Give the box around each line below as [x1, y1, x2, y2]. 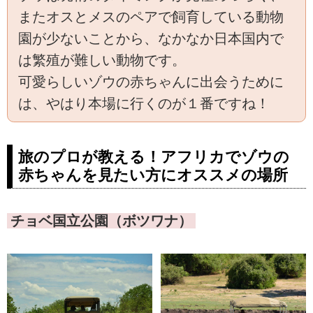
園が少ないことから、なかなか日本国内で [17, 30, 284, 46]
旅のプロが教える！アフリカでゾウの [18, 147, 289, 166]
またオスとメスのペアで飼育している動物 [17, 8, 284, 24]
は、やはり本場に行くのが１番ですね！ [17, 95, 270, 111]
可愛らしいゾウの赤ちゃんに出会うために [17, 73, 284, 89]
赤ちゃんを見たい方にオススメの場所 [18, 166, 288, 184]
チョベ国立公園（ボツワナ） [10, 212, 192, 228]
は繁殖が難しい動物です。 [17, 52, 186, 68]
